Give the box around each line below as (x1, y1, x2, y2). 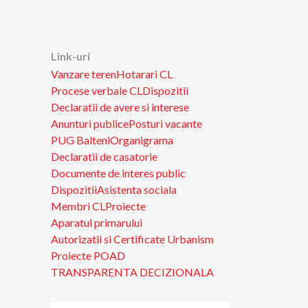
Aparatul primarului (51, 216, 142, 229)
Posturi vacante (129, 117, 202, 130)
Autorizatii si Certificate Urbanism (51, 232, 214, 245)
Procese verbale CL (51, 84, 142, 97)
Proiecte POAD (51, 249, 125, 262)
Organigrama (110, 133, 173, 146)
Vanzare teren (51, 67, 116, 80)
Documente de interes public (51, 166, 186, 179)
